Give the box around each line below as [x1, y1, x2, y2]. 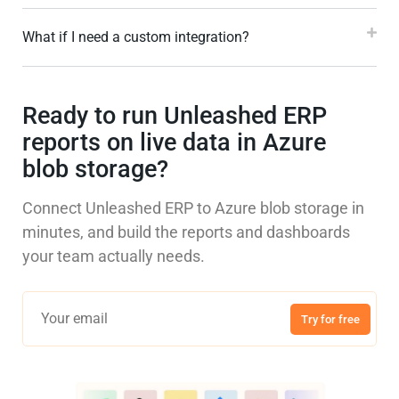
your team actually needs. [22, 247, 205, 266]
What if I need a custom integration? [22, 28, 249, 46]
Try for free [301, 312, 360, 326]
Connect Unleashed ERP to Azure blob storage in [22, 199, 364, 218]
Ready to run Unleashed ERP [22, 102, 327, 131]
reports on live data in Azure [22, 128, 326, 158]
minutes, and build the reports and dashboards [22, 223, 350, 242]
